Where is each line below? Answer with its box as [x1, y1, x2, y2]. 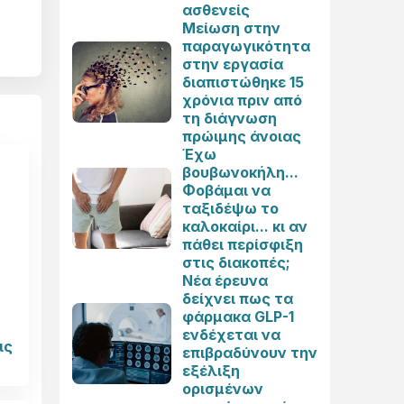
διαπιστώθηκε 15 [182, 73, 304, 91]
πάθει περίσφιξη [182, 235, 303, 253]
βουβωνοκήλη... [182, 163, 298, 181]
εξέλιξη [182, 362, 240, 380]
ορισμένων [182, 380, 263, 398]
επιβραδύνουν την [182, 344, 317, 362]
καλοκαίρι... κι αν [182, 217, 308, 235]
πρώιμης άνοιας [182, 127, 301, 145]
